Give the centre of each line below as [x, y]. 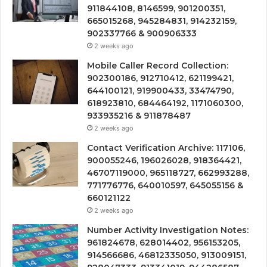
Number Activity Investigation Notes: [168, 230]
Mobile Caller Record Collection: [158, 65]
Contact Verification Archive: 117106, [166, 148]
